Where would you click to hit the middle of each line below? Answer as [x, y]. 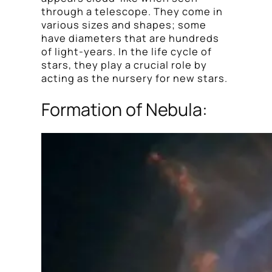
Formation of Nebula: [124, 109]
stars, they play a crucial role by [124, 65]
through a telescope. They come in [132, 11]
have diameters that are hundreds [130, 38]
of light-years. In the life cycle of [127, 51]
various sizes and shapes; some [124, 25]
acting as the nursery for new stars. [134, 78]
